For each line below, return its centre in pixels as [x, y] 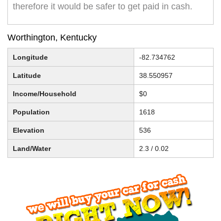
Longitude [30, 57]
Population [31, 112]
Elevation [29, 130]
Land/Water [32, 149]
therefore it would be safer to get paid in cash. [103, 7]
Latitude [27, 76]
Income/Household [45, 94]
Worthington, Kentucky [52, 38]
